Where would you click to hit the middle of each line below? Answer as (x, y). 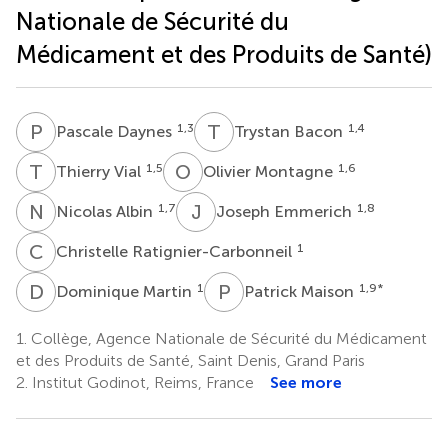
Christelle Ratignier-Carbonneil (176, 251)
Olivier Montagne (270, 171)
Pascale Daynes (116, 131)
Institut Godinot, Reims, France (141, 382)
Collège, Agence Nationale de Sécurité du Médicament (227, 338)
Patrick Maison (301, 291)
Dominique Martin (126, 291)
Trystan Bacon (290, 131)
